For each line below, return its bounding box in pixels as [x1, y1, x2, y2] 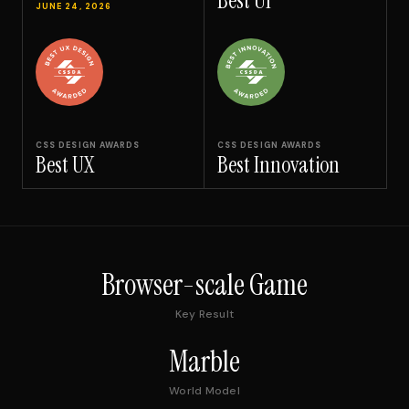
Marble [169, 341, 240, 381]
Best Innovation [217, 150, 340, 179]
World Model [169, 383, 240, 398]
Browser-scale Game [101, 265, 308, 304]
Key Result [174, 306, 235, 321]
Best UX [36, 150, 95, 179]
